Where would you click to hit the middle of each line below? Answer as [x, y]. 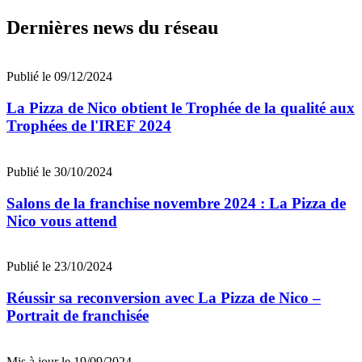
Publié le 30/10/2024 [59, 171]
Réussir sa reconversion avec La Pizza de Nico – [164, 297]
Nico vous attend [62, 221]
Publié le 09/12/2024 [59, 77]
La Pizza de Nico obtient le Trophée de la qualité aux [181, 108]
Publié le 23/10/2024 [59, 267]
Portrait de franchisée [78, 315]
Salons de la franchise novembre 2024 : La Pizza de [176, 203]
